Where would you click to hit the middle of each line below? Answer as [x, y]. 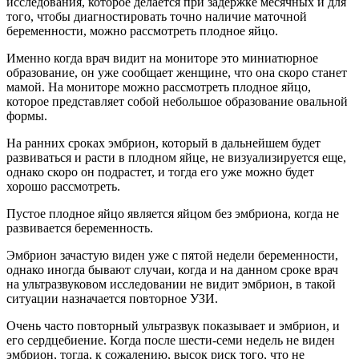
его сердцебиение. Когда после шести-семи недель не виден [171, 340]
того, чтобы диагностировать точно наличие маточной [157, 16]
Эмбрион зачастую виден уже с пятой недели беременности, [172, 255]
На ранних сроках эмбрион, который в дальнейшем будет [163, 143]
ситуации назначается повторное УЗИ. [112, 298]
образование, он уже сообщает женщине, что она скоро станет [177, 72]
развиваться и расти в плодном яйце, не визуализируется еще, [176, 157]
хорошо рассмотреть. [63, 186]
